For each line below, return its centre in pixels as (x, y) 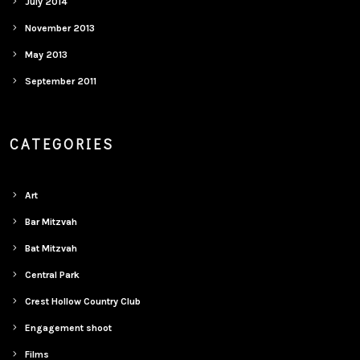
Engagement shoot (69, 328)
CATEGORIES (62, 144)
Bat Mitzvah (51, 248)
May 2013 (47, 55)
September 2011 (61, 81)
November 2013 (60, 28)
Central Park (53, 275)
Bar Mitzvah (51, 222)
